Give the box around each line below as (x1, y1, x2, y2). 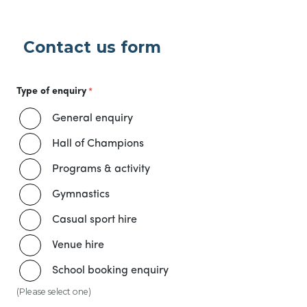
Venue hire (52, 240, 104, 251)
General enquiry (52, 113, 133, 124)
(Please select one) (16, 286, 91, 297)
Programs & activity (52, 164, 150, 175)
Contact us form (23, 38, 161, 57)
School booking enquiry (52, 265, 169, 276)
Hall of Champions (52, 138, 144, 149)
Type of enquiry (16, 86, 86, 97)
